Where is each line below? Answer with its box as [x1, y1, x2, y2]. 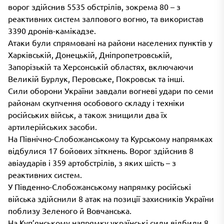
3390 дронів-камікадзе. [8, 25, 96, 35]
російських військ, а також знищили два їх [8, 109, 167, 119]
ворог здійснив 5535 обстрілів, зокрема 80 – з [8, 1, 180, 11]
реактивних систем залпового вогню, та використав [8, 13, 203, 23]
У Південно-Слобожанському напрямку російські [8, 181, 191, 191]
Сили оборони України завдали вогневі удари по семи [8, 85, 213, 95]
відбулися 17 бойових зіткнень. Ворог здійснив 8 [8, 145, 193, 155]
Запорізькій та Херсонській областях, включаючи [8, 61, 193, 71]
